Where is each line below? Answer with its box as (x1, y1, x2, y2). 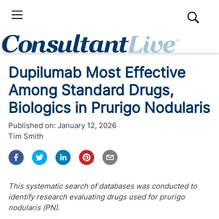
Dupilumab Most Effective (8, 64, 185, 81)
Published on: (8, 121, 56, 130)
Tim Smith (8, 131, 44, 141)
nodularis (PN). (8, 203, 60, 212)
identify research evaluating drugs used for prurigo (8, 192, 185, 201)
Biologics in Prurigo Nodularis (8, 99, 210, 116)
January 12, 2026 (58, 121, 116, 130)
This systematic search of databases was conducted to (8, 181, 197, 191)
